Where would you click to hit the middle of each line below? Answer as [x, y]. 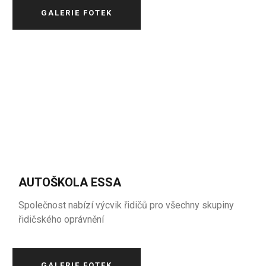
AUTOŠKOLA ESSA [70, 182]
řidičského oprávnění [61, 219]
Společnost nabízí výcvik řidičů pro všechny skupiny [126, 205]
